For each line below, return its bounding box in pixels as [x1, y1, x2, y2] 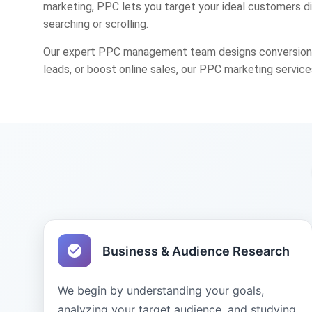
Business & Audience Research [102, 243, 290, 258]
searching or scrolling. [43, 17, 148, 31]
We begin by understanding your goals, [58, 283, 264, 297]
